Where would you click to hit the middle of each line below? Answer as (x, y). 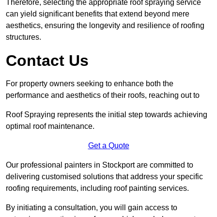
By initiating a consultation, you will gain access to (92, 208)
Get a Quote (108, 146)
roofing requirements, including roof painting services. (97, 188)
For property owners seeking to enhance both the (90, 84)
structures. (23, 37)
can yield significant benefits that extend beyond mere (98, 14)
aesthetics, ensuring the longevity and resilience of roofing (105, 26)
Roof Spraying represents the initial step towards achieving (107, 115)
